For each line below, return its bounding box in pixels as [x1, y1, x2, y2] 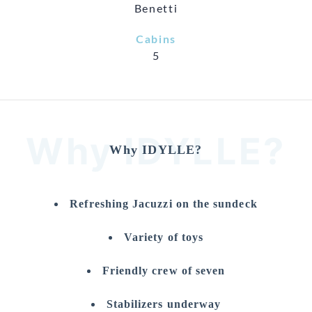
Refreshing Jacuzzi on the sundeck [70, 198, 258, 210]
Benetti [134, 3, 178, 15]
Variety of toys [123, 231, 204, 243]
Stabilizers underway [106, 298, 221, 310]
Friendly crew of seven [102, 265, 226, 276]
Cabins [135, 34, 177, 45]
